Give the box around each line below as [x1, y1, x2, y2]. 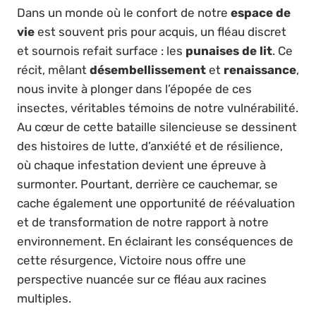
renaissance [224, 62, 296, 77]
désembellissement [90, 62, 206, 77]
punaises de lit [186, 43, 272, 58]
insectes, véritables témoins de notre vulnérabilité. [17, 100, 298, 115]
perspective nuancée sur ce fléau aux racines [17, 272, 267, 286]
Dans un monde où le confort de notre [17, 5, 231, 20]
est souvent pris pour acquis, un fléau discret [35, 24, 286, 39]
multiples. [17, 291, 71, 305]
